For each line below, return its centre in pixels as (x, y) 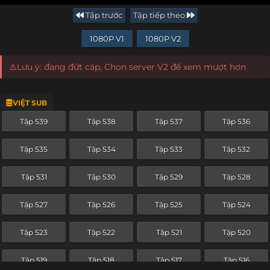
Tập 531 (34, 177)
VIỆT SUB (30, 103)
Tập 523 (34, 232)
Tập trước (103, 15)
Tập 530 (101, 177)
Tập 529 (169, 177)
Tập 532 (236, 149)
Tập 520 (236, 232)
